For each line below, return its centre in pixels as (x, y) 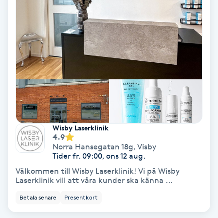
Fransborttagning (38, 122)
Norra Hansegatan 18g (93, 146)
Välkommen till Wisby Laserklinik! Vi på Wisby (77, 171)
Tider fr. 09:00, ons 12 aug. (99, 156)
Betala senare (38, 197)
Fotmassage (28, 13)
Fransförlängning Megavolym (59, 204)
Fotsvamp (24, 41)
